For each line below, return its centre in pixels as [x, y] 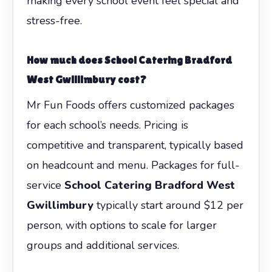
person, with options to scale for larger [121, 225]
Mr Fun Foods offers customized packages [130, 105]
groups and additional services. [103, 245]
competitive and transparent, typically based [135, 145]
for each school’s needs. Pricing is [107, 125]
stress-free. [54, 20]
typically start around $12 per [168, 205]
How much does [65, 59]
